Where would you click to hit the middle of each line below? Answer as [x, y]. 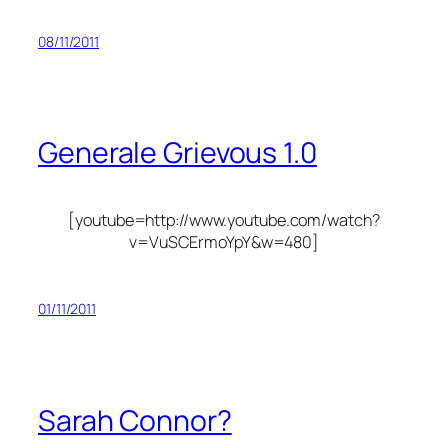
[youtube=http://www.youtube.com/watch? [224, 220]
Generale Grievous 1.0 [177, 153]
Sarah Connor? [135, 420]
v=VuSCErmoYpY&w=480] [224, 242]
